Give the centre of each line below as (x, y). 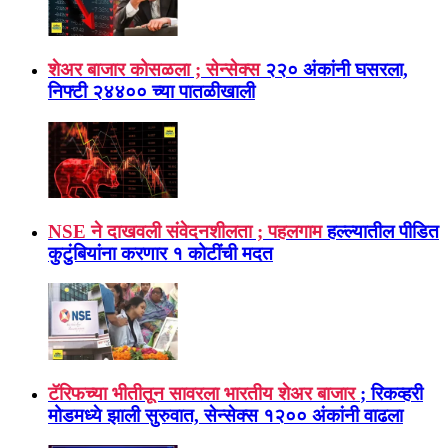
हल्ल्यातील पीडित (383, 231)
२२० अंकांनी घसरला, (336, 69)
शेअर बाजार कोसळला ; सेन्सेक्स (154, 69)
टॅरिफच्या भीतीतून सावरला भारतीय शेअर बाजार (201, 393)
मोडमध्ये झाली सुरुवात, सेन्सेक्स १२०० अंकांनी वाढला (225, 415)
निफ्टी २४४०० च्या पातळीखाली (151, 91)
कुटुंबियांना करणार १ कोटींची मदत (160, 253)
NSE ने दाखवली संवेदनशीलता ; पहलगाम (185, 231)
